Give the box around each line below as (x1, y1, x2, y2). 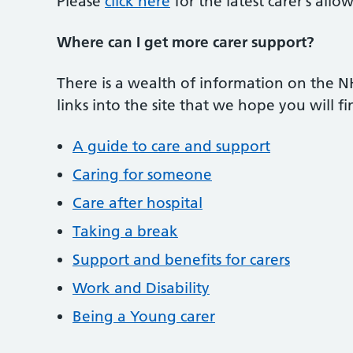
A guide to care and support (72, 136, 270, 155)
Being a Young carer (72, 307, 215, 325)
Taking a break (72, 221, 178, 240)
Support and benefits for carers (72, 250, 290, 269)
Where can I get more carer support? (57, 32, 314, 51)
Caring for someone (72, 165, 212, 184)
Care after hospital (72, 193, 203, 212)
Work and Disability (72, 278, 210, 297)
